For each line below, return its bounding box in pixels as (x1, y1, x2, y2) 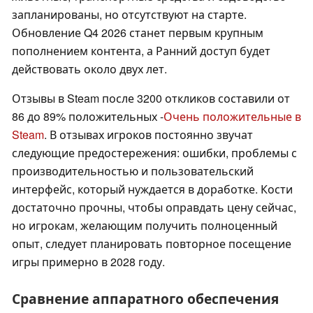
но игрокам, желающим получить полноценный (12, 217, 277, 234)
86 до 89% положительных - (12, 108, 163, 125)
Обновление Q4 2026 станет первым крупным (12, 24, 263, 41)
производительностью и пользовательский (12, 163, 254, 180)
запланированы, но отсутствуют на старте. (12, 6, 247, 23)
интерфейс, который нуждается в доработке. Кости (12, 181, 293, 198)
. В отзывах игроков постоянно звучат (44, 126, 253, 143)
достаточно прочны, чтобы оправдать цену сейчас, (12, 199, 296, 216)
